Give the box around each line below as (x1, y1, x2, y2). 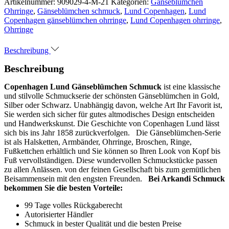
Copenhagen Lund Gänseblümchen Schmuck (4, 82, 162, 91)
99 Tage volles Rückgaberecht (25, 200, 122, 210)
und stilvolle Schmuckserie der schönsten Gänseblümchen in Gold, (4, 91, 219, 100)
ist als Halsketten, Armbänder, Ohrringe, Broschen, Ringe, (4, 137, 192, 146)
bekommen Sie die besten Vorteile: (4, 183, 123, 192)
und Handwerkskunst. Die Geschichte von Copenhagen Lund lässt (4, 119, 219, 128)
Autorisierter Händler (25, 210, 93, 219)
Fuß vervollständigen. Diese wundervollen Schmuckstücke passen (4, 155, 217, 165)
